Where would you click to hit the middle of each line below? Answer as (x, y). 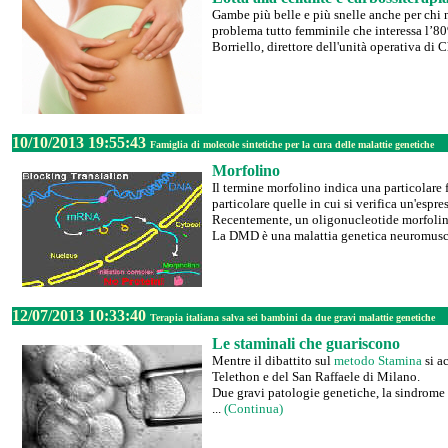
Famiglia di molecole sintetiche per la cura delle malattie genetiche (292, 144)
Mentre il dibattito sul (273, 360)
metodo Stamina (378, 360)
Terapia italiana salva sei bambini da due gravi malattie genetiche (292, 317)
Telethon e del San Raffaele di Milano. (316, 376)
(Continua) (253, 408)
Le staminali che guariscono (306, 343)
